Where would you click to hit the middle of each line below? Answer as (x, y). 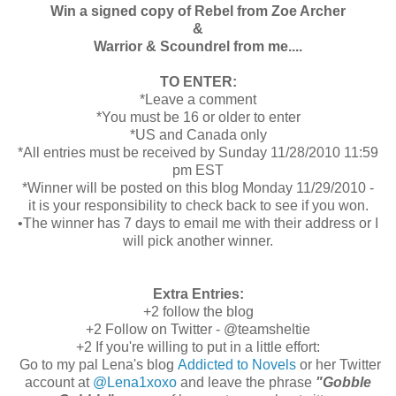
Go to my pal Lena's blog (96, 364)
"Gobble (343, 382)
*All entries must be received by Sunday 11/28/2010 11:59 (198, 152)
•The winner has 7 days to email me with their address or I (198, 223)
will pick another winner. (198, 240)
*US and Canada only (198, 134)
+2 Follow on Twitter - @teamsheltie (198, 329)
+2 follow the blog (198, 311)
